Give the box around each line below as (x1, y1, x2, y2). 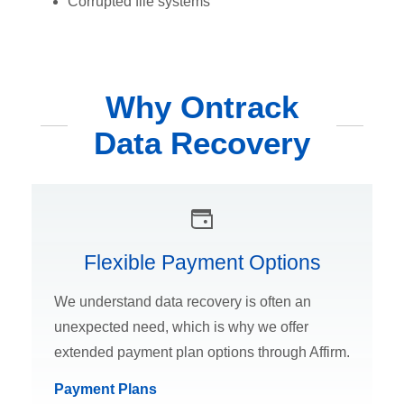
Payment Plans (54, 381, 157, 397)
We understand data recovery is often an (54, 293, 311, 309)
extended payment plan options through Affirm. (54, 344, 350, 360)
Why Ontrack (106, 89, 298, 124)
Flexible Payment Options (83, 250, 321, 274)
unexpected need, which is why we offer (54, 318, 308, 335)
